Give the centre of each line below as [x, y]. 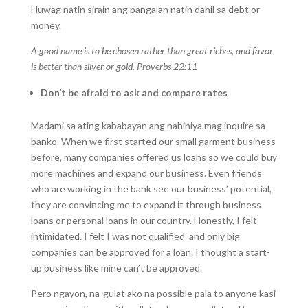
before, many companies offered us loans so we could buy [154, 157]
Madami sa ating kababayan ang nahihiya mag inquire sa [148, 125]
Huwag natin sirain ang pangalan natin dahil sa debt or [145, 9]
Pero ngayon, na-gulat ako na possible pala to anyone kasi [153, 293]
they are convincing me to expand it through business [146, 205]
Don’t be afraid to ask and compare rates [134, 92]
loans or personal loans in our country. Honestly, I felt [144, 220]
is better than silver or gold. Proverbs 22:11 [115, 66]
